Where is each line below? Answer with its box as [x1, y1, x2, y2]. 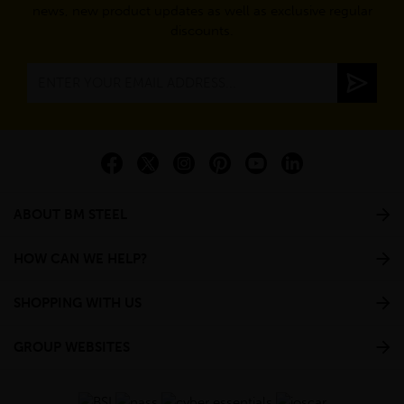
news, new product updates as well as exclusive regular [32, 2, 372, 19]
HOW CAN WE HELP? [14, 250, 147, 267]
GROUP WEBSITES [14, 338, 130, 355]
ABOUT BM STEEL [14, 206, 127, 223]
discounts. [170, 22, 234, 39]
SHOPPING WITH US [14, 294, 142, 311]
